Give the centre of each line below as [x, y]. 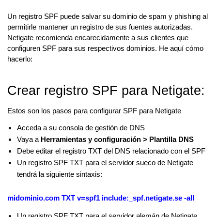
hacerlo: [20, 59]
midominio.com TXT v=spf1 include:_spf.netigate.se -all [101, 198]
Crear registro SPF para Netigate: [106, 91]
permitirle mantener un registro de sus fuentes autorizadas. [100, 27]
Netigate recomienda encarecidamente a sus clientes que [98, 38]
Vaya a [29, 140]
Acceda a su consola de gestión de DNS [81, 128]
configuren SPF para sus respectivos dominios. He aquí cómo [105, 49]
